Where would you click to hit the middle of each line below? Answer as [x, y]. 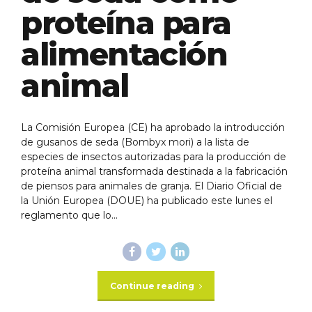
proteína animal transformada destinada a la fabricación [154, 171]
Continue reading [152, 286]
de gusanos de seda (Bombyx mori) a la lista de [135, 142]
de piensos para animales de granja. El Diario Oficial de [151, 186]
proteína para [126, 22]
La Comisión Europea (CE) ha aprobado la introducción [153, 127]
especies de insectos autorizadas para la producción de [154, 156]
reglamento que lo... [69, 215]
